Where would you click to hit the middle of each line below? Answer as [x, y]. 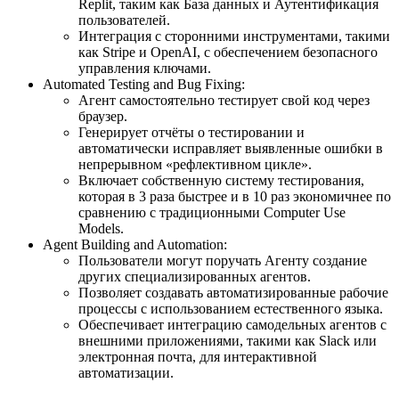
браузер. [103, 116]
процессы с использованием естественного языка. [231, 309]
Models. [101, 228]
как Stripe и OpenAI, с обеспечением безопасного [228, 52]
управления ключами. [145, 68]
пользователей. [124, 20]
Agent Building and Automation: [135, 244]
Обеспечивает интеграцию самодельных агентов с [232, 325]
